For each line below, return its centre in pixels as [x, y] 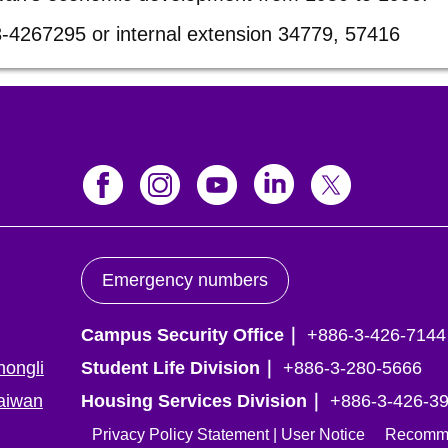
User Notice [323, 434]
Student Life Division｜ [180, 368]
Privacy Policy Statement [181, 434]
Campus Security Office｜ [192, 335]
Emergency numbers [185, 280]
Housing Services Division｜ [203, 401]
